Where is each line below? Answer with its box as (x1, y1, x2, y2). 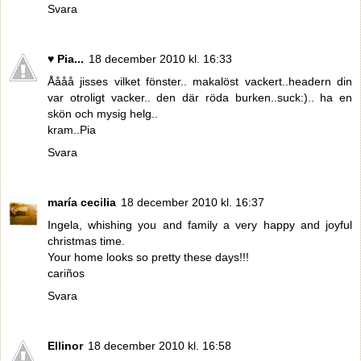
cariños (48, 266, 85, 280)
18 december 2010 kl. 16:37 (121, 195, 264, 209)
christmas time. (48, 234, 125, 247)
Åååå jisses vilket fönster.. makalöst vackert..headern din (48, 74, 352, 88)
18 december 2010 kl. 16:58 (88, 338, 231, 352)
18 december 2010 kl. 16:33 (89, 52, 232, 65)
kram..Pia (48, 122, 96, 136)
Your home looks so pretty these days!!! (48, 250, 249, 263)
